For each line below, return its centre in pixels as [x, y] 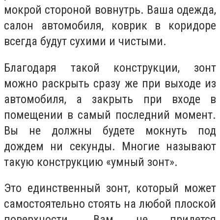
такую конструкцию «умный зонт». [91, 162]
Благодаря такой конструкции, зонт [110, 68]
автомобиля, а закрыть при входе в [110, 99]
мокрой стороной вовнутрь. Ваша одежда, [110, 10]
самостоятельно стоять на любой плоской [110, 204]
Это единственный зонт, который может [110, 188]
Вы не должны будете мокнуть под [110, 130]
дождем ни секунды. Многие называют [110, 146]
